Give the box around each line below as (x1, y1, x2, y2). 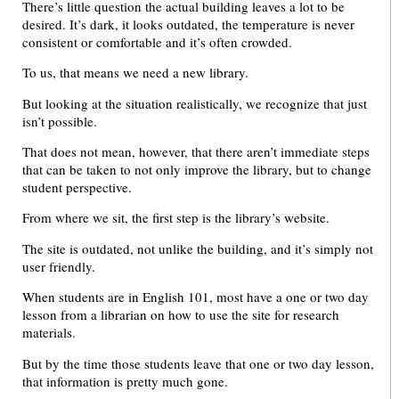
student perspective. (22, 178, 132, 197)
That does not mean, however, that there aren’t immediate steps (22, 142, 370, 161)
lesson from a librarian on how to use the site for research (22, 305, 339, 324)
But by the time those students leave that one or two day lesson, (22, 354, 374, 372)
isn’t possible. (22, 111, 97, 130)
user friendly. (22, 256, 95, 275)
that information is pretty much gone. (22, 371, 228, 390)
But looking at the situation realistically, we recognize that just (22, 94, 367, 112)
